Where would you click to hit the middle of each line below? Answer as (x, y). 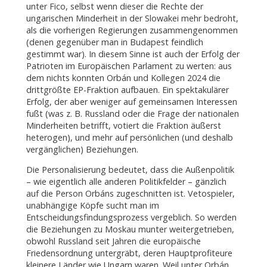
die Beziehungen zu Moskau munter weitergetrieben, (130, 229)
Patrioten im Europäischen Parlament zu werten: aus (129, 66)
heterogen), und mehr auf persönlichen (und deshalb (129, 137)
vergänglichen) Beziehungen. (82, 149)
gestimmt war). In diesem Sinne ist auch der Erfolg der (133, 54)
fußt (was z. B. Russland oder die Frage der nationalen (132, 113)
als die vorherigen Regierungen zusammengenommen (132, 30)
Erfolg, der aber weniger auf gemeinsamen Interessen (131, 101)
